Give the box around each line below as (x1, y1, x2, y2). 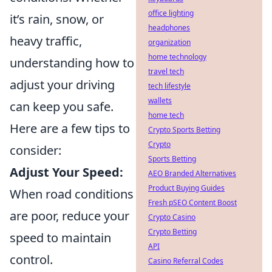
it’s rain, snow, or (10, 11, 104, 28)
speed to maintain (10, 229, 111, 246)
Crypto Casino (148, 212, 195, 222)
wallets (148, 95, 172, 106)
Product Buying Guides (148, 183, 225, 193)
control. (10, 251, 53, 268)
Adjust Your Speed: (10, 164, 123, 181)
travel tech (148, 66, 184, 76)
